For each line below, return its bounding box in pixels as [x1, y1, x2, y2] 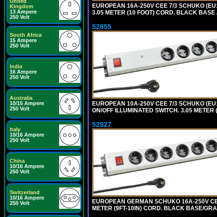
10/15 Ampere [10, 100, 44, 106]
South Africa [10, 32, 42, 38]
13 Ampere [10, 9, 37, 15]
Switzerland [10, 189, 40, 195]
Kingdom [10, 3, 33, 9]
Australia [10, 95, 32, 101]
